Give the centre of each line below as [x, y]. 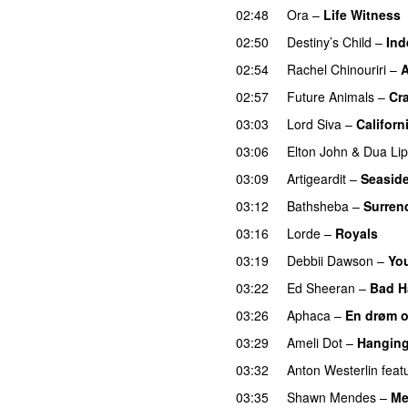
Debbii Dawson [330, 260]
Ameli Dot [315, 342]
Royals [357, 233]
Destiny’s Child [329, 41]
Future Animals [331, 96]
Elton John [317, 151]
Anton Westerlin [332, 369]
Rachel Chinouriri [337, 69]
